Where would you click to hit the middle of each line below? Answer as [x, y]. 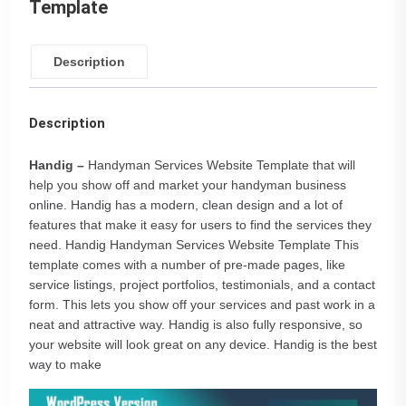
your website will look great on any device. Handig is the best [203, 344]
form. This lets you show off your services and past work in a [202, 304]
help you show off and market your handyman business [188, 185]
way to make [65, 364]
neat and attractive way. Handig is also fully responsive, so [196, 324]
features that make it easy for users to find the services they [200, 225]
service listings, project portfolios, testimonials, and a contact [202, 285]
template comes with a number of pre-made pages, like [187, 265]
